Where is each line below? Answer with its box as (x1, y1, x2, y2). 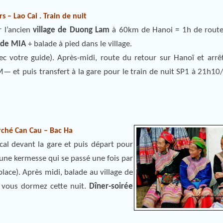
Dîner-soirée (89, 182, 133, 191)
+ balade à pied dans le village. (26, 40, 132, 48)
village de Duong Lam (33, 26, 110, 34)
